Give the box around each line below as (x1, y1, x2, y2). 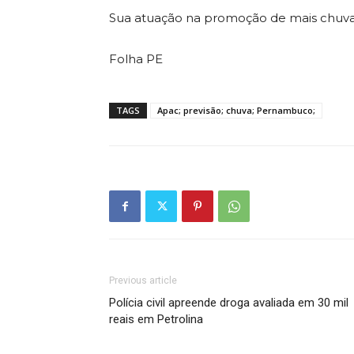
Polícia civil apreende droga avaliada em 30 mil (109, 296, 348, 310)
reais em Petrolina (109, 312, 203, 326)
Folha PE (109, 51, 163, 66)
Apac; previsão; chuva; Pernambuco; (157, 104, 315, 116)
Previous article (109, 275, 177, 286)
